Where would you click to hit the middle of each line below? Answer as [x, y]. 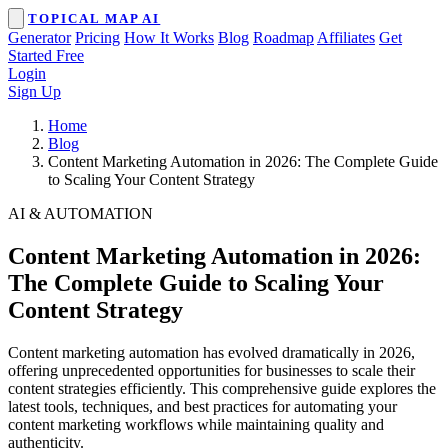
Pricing [97, 37]
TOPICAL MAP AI [94, 18]
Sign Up [34, 91]
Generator [39, 37]
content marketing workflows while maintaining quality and [196, 424]
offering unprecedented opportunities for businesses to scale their [211, 370]
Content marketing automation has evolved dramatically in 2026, [211, 352]
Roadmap [283, 37]
